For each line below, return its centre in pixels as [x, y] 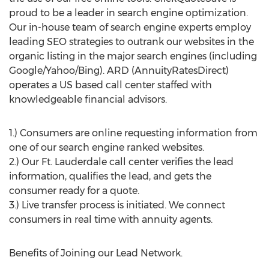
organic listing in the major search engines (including [133, 56]
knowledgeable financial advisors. [88, 99]
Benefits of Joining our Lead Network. [96, 253]
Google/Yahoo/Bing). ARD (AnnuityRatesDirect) [119, 71]
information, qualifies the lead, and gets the [110, 176]
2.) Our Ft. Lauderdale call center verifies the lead [121, 162]
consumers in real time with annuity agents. [111, 219]
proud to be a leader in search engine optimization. [128, 13]
